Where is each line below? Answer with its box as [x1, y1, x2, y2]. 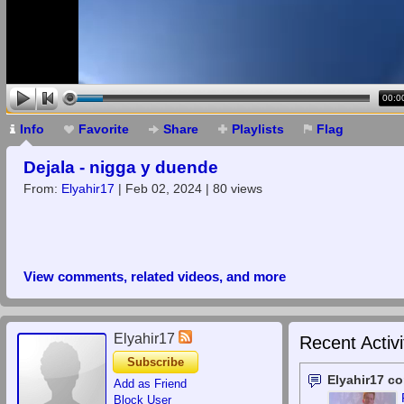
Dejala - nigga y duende [23, 158, 218, 177]
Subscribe [127, 355, 184, 369]
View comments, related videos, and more [23, 269, 286, 284]
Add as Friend [114, 377, 187, 390]
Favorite [78, 122, 129, 136]
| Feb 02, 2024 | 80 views [115, 181, 262, 197]
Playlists [232, 122, 284, 136]
